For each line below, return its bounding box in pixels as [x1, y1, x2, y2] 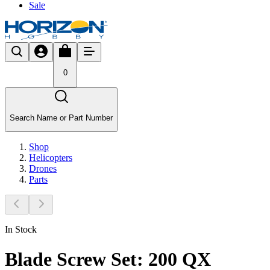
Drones [29, 163, 57, 174]
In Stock [5, 224, 37, 235]
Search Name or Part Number [10, 113, 113, 122]
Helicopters [29, 152, 72, 163]
